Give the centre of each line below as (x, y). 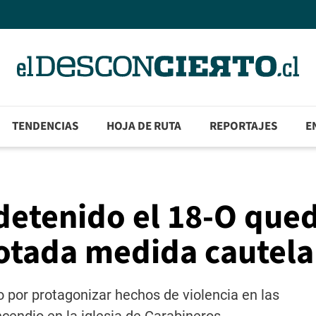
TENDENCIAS (45, 127)
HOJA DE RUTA (144, 127)
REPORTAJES (244, 127)
